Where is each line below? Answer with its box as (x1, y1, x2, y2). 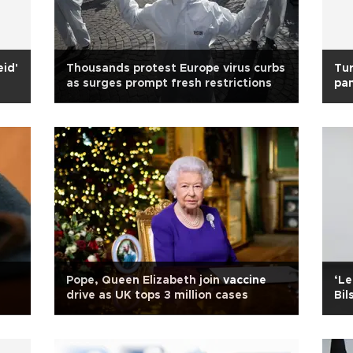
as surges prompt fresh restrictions (66, 78, 272, 89)
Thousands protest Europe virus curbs (66, 63, 285, 74)
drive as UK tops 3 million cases (66, 290, 248, 301)
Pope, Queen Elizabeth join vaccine (66, 275, 266, 286)
